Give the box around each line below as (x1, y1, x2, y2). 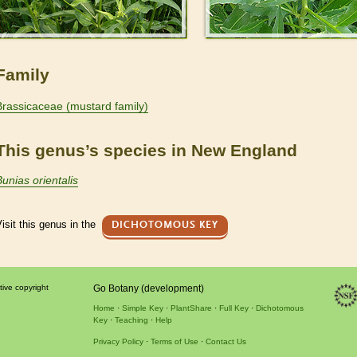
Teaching (114, 315, 148, 324)
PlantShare (170, 303, 212, 312)
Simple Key (121, 303, 163, 312)
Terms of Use (150, 336, 198, 346)
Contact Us (205, 336, 246, 346)
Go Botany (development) (92, 282, 204, 294)
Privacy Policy (92, 336, 143, 346)
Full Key (218, 303, 249, 312)
